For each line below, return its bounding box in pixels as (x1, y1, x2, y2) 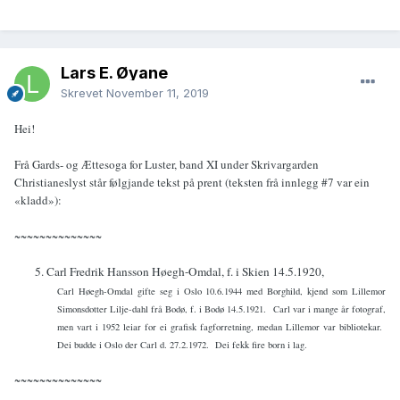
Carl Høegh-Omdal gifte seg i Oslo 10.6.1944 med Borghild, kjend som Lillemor (57, 285, 386, 298)
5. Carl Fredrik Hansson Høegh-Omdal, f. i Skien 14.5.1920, (35, 263, 325, 280)
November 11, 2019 (106, 86, 209, 101)
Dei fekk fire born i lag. (215, 338, 307, 352)
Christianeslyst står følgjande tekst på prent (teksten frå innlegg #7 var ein (14, 174, 370, 191)
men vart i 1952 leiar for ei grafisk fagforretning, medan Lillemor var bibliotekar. (57, 321, 382, 334)
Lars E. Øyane (61, 63, 168, 83)
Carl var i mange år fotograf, (272, 303, 387, 316)
